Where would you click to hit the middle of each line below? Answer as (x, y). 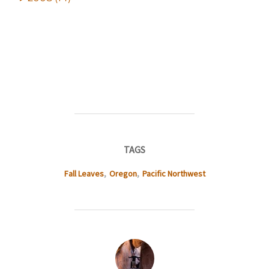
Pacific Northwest (174, 173)
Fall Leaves (84, 173)
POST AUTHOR (134, 245)
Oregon (123, 173)
